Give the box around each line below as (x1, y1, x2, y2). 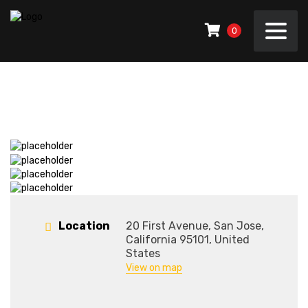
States (126, 247, 160, 261)
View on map (126, 262, 182, 274)
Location (58, 219, 110, 233)
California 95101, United (126, 233, 250, 247)
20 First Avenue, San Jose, (126, 219, 264, 233)
